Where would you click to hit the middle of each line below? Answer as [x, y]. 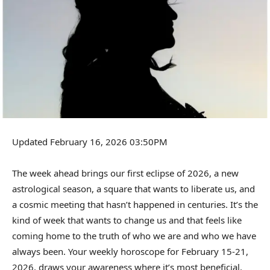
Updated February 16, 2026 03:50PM [90, 142]
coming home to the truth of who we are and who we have [134, 236]
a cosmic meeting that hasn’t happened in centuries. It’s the [135, 205]
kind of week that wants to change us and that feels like [127, 220]
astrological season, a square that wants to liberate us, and [133, 189]
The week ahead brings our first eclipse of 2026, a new [125, 173]
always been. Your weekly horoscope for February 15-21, [130, 252]
